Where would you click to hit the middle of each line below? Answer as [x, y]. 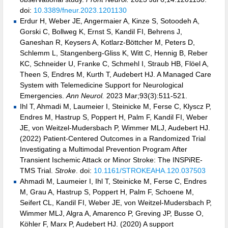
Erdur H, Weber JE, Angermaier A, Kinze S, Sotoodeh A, [110, 21]
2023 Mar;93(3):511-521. [146, 96]
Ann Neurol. [85, 96]
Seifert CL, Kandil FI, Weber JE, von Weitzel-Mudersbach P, [116, 203]
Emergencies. [43, 96]
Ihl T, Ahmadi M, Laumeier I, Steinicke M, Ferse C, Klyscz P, [116, 107]
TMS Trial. [37, 171]
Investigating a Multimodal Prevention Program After [104, 149]
